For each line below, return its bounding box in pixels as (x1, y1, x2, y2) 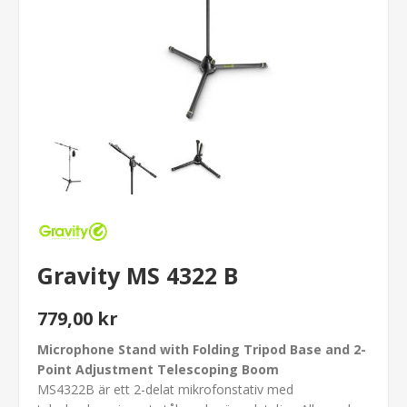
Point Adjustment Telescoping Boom (37, 360, 279, 378)
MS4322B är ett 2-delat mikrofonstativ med (37, 380, 293, 398)
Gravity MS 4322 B (37, 259, 238, 291)
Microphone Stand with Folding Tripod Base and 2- (37, 340, 366, 358)
